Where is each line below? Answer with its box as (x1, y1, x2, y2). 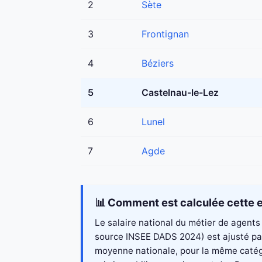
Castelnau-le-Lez (142, 87, 219, 99)
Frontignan (142, 28, 189, 40)
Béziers (142, 57, 174, 70)
